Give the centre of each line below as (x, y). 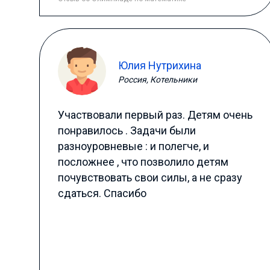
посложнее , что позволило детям (143, 162)
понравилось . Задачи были (127, 130)
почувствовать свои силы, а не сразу (150, 177)
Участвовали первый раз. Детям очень (155, 115)
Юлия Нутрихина (159, 65)
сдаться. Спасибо (102, 193)
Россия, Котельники (157, 79)
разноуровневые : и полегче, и (133, 146)
